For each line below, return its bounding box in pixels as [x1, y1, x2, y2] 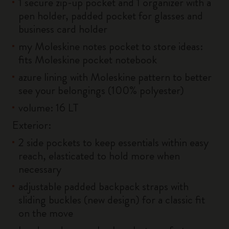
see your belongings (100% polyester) [18, 82, 184, 98]
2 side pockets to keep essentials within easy [18, 134, 209, 150]
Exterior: [12, 117, 51, 133]
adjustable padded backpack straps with [18, 178, 189, 194]
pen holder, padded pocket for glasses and [18, 8, 203, 24]
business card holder [18, 21, 107, 37]
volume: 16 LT [18, 100, 79, 116]
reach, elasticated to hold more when [18, 148, 180, 164]
